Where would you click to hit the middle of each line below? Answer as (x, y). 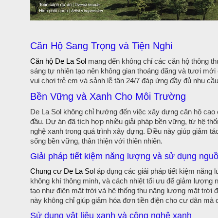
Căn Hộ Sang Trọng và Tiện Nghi (101, 46)
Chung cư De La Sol (63, 171)
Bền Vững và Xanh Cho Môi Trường (108, 97)
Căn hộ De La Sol (58, 61)
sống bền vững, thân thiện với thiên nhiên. (96, 141)
